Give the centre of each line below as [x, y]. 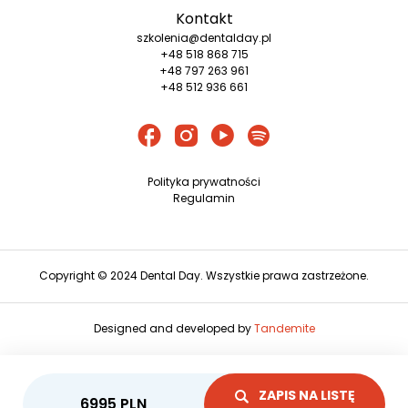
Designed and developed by [173, 329]
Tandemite [284, 329]
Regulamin [204, 199]
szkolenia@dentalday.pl [204, 38]
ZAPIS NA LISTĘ [305, 395]
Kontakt [204, 19]
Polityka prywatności [204, 182]
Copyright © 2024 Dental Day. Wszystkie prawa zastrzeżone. [204, 276]
